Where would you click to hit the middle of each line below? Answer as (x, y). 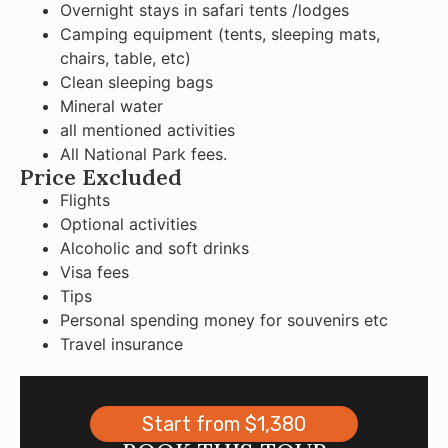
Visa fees (94, 271)
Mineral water (111, 105)
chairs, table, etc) (125, 57)
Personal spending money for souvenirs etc (224, 319)
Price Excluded (101, 176)
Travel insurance (121, 343)
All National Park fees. (143, 153)
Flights (85, 199)
